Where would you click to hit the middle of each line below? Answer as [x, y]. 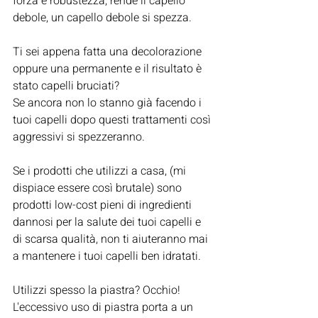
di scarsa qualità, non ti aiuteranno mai [112, 240]
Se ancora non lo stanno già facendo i [109, 103]
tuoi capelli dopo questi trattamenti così [113, 120]
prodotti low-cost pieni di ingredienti [104, 205]
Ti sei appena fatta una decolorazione [109, 52]
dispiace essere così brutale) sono [99, 188]
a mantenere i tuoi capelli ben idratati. [107, 257]
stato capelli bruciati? [67, 86]
